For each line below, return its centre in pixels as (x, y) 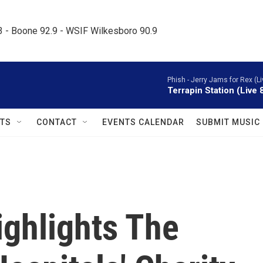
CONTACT (57, 122)
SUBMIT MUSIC (228, 122)
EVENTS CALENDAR (143, 122)
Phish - (179, 80)
